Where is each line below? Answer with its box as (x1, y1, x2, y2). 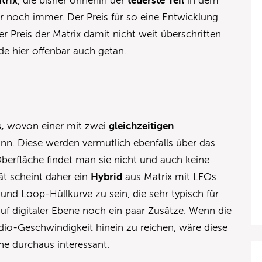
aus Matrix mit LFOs (122, 171, 217, 183)
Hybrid (91, 171, 123, 183)
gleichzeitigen (109, 120, 174, 132)
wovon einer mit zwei (4, 120, 109, 132)
